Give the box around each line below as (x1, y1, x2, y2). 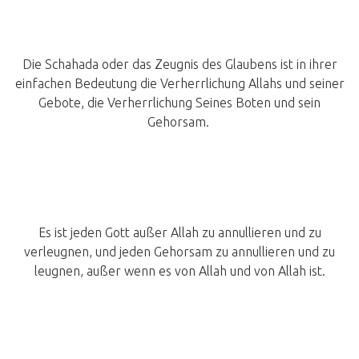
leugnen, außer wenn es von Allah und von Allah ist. (34, 264, 325, 279)
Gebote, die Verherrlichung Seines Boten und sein (38, 95, 321, 111)
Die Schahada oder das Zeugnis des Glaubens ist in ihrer (22, 57, 337, 72)
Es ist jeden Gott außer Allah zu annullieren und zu (38, 225, 321, 240)
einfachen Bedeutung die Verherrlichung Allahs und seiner (14, 76, 345, 91)
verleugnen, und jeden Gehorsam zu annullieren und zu (24, 244, 335, 260)
